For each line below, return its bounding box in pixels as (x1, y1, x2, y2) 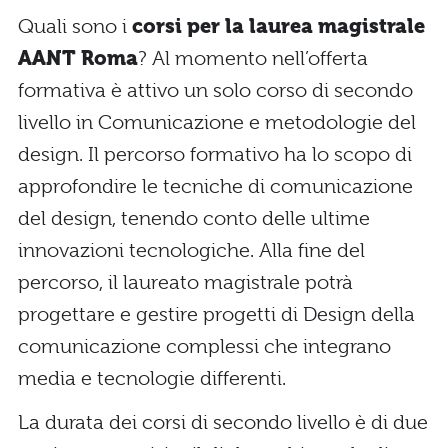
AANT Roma (18, 46, 138, 70)
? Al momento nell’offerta (138, 46, 368, 70)
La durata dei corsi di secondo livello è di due (18, 410, 428, 434)
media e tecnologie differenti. (18, 366, 286, 390)
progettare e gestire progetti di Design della (18, 302, 415, 326)
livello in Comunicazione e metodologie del (18, 110, 416, 134)
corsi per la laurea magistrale (132, 14, 425, 38)
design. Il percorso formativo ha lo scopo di (18, 142, 412, 166)
